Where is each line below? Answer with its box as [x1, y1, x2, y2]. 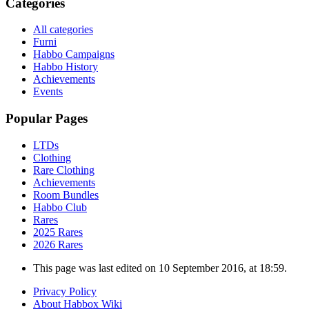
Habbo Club [33, 201, 87, 213]
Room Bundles [33, 188, 99, 201]
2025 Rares [33, 226, 83, 238]
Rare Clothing [33, 163, 94, 176]
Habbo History [33, 61, 98, 73]
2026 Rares [33, 238, 83, 250]
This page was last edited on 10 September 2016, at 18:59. [33, 261, 287, 274]
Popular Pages [6, 111, 88, 126]
